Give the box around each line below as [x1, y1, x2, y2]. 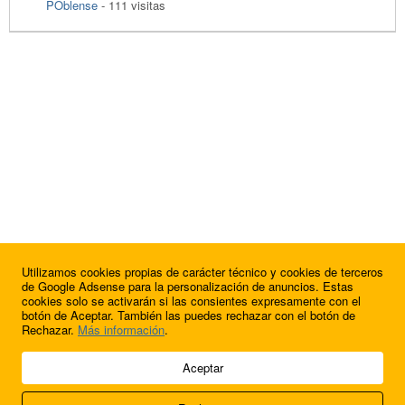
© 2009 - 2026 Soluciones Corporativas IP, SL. [9, 349, 243, 366]
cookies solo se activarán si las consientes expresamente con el [22, 292, 361, 309]
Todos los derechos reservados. [9, 365, 165, 381]
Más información [78, 321, 165, 338]
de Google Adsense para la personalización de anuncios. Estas [22, 278, 353, 295]
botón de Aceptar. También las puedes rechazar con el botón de [22, 306, 355, 324]
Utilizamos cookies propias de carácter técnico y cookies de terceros [22, 263, 383, 280]
